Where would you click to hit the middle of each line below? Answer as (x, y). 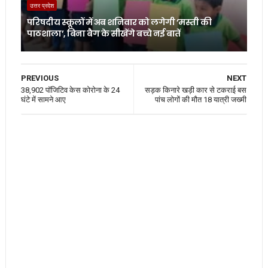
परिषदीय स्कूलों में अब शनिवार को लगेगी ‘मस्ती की (119, 22)
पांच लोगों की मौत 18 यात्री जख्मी (201, 99)
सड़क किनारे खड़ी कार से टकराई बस (196, 90)
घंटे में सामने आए (43, 99)
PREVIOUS (39, 78)
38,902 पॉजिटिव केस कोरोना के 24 (70, 90)
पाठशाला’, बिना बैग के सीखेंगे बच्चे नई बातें (103, 33)
